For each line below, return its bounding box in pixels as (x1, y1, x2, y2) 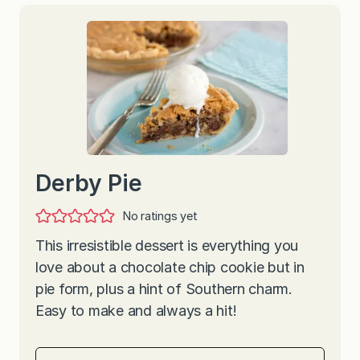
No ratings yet (122, 208, 198, 223)
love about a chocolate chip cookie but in (35, 258, 305, 276)
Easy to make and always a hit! (35, 301, 241, 319)
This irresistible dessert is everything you (35, 236, 299, 254)
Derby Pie (35, 168, 142, 197)
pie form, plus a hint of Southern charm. (35, 280, 292, 297)
